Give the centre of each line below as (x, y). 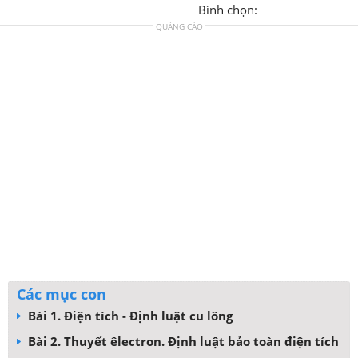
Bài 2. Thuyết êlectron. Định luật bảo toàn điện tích (182, 341)
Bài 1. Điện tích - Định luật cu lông (129, 316)
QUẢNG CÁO (179, 26)
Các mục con (62, 294)
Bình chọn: (228, 10)
